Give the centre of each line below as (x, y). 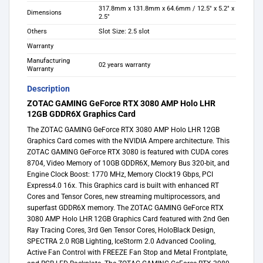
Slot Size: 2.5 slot (124, 32)
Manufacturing (48, 61)
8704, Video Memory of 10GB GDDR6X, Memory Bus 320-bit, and (128, 163)
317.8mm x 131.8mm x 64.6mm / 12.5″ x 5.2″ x (167, 9)
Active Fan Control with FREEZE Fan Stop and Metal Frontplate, (127, 252)
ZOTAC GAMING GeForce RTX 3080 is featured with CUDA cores (128, 152)
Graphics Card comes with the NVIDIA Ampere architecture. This (128, 141)
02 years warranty (125, 65)
